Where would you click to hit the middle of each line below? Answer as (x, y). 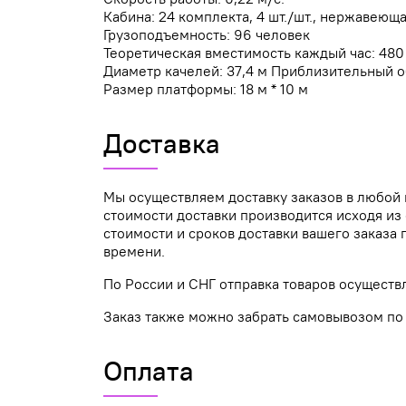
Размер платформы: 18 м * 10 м (206, 89)
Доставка (162, 143)
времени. (134, 251)
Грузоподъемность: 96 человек (207, 35)
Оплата (149, 370)
